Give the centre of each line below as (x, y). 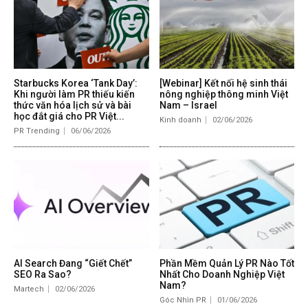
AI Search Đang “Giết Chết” (73, 263)
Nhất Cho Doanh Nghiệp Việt (222, 274)
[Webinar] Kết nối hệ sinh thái (223, 84)
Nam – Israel (188, 106)
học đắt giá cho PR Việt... (69, 117)
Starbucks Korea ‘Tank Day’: (76, 84)
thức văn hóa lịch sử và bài (73, 106)
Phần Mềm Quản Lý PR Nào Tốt (227, 263)
